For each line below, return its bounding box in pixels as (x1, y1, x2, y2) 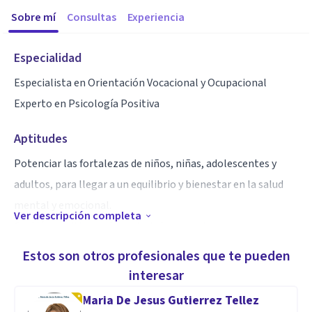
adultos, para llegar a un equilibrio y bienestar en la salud (14, 177, 283, 192)
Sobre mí (11, 10, 56, 25)
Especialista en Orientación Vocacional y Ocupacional (14, 75, 267, 91)
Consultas (67, 10, 116, 25)
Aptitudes (14, 130, 68, 148)
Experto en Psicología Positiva (14, 96, 159, 111)
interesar (128, 266, 184, 286)
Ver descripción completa (14, 208, 141, 224)
